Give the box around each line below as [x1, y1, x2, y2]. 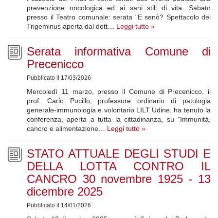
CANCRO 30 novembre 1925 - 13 [27, 172, 211, 186]
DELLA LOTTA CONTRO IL [27, 160, 211, 173]
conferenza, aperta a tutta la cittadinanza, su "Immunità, [27, 115, 211, 124]
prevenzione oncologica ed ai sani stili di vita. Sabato [27, 4, 211, 12]
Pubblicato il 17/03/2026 [27, 74, 91, 82]
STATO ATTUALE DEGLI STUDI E [27, 147, 211, 161]
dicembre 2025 [27, 185, 103, 199]
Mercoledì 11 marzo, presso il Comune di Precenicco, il [27, 88, 211, 96]
